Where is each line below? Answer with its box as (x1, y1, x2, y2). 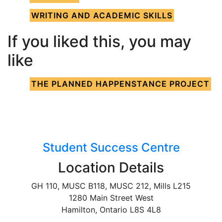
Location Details (58, 159, 164, 176)
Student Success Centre (42, 140, 180, 155)
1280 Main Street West (68, 192, 154, 203)
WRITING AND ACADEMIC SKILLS (31, 10, 172, 20)
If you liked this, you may (7, 32, 191, 52)
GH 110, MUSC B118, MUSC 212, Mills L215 (31, 180, 191, 191)
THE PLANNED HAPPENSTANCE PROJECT (31, 79, 210, 89)
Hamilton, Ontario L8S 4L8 (61, 204, 161, 215)
